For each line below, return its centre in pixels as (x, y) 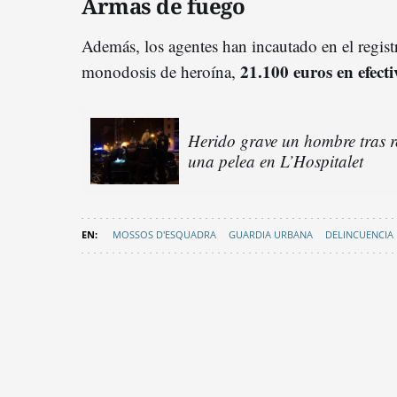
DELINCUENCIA (359, 234)
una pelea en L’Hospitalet (276, 161)
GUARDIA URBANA (271, 234)
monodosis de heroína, (161, 71)
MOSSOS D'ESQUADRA (164, 234)
